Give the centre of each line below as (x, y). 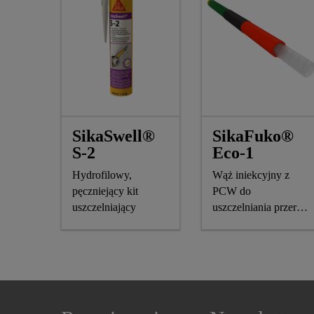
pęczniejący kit (105, 191)
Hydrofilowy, (102, 175)
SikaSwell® (114, 136)
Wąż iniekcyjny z (251, 175)
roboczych (235, 223)
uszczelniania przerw (258, 207)
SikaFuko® (253, 136)
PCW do (231, 191)
